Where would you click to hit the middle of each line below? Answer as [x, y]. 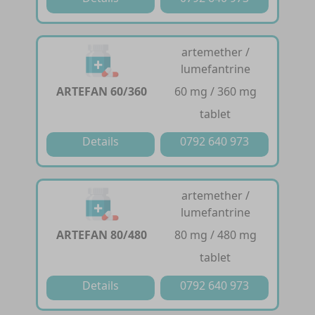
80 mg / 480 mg [215, 235]
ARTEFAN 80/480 [102, 235]
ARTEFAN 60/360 [102, 92]
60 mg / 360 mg [215, 92]
